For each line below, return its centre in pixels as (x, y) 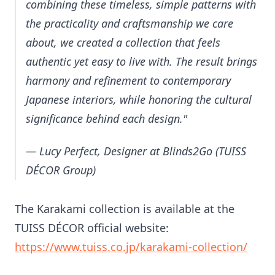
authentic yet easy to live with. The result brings (141, 61)
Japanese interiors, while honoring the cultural (139, 99)
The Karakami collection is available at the (125, 209)
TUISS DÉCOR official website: (92, 228)
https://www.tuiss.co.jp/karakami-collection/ (131, 247)
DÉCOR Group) (61, 170)
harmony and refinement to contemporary (128, 80)
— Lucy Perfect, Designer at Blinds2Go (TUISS (136, 151)
